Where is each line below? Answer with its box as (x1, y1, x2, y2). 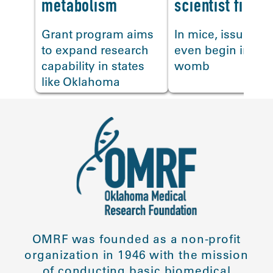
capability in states (41, 58, 145, 74)
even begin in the (174, 43, 271, 58)
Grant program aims (41, 27, 154, 42)
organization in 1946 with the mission (24, 247, 249, 263)
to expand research (41, 43, 149, 58)
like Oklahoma (41, 74, 121, 90)
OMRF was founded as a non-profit (32, 232, 241, 247)
